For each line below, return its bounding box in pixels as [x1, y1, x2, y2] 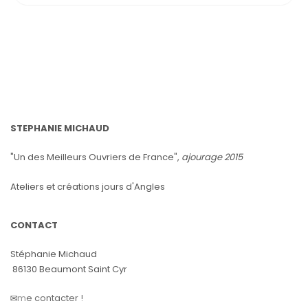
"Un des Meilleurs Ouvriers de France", [10, 151, 181, 164]
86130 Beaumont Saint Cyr [12, 263, 127, 276]
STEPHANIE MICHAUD [10, 122, 109, 135]
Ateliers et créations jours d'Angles [10, 180, 165, 193]
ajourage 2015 [181, 151, 243, 164]
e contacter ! [26, 291, 83, 305]
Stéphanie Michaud [10, 247, 97, 261]
